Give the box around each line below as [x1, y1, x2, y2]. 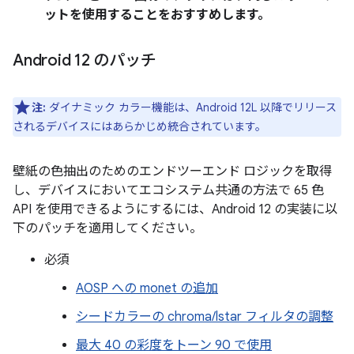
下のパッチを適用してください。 [13, 220, 202, 236]
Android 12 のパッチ [13, 50, 156, 70]
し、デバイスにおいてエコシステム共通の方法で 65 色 [13, 182, 324, 198]
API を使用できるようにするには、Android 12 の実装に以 [13, 201, 337, 217]
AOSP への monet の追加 [76, 280, 218, 296]
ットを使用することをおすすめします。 [44, 6, 270, 23]
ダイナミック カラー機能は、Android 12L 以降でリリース [46, 100, 337, 115]
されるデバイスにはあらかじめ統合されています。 [13, 119, 266, 134]
